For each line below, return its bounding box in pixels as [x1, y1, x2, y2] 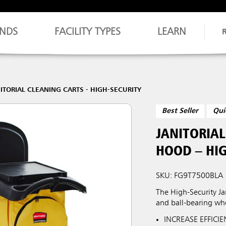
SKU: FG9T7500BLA [156, 172, 223, 180]
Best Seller [162, 107, 199, 115]
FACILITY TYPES [54, 27, 121, 37]
